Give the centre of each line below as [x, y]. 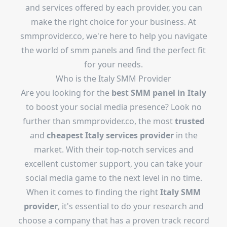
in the [185, 135]
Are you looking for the [66, 93]
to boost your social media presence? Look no [113, 107]
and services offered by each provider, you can [113, 8]
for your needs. [113, 64]
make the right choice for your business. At [113, 22]
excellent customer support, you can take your [113, 164]
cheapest [65, 135]
